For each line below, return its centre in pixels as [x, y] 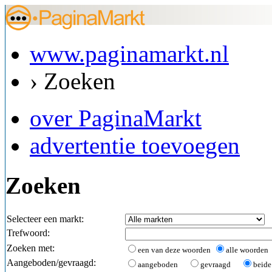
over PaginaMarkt [116, 118]
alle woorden [247, 250]
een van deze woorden [174, 250]
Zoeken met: [31, 248]
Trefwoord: [28, 233]
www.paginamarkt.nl [129, 54]
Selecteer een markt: [45, 219]
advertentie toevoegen [135, 145]
